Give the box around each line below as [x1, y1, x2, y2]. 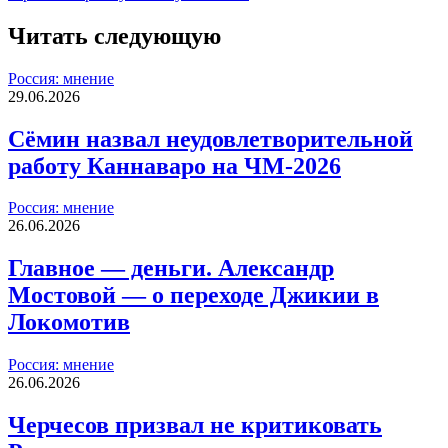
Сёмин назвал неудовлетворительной [8, 125, 413, 152]
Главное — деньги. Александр [8, 255, 334, 282]
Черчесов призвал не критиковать [8, 412, 382, 439]
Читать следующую [8, 22, 221, 49]
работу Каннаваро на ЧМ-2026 [8, 152, 341, 179]
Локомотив [8, 309, 130, 336]
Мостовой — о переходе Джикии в [8, 282, 379, 309]
